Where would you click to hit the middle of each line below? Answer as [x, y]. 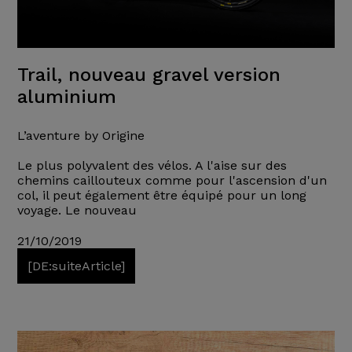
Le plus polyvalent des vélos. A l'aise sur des [152, 166]
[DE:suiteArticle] [76, 266]
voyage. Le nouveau [77, 211]
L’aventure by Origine [81, 136]
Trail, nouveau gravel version [148, 75]
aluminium [66, 97]
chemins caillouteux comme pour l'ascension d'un [172, 181]
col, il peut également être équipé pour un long [161, 196]
